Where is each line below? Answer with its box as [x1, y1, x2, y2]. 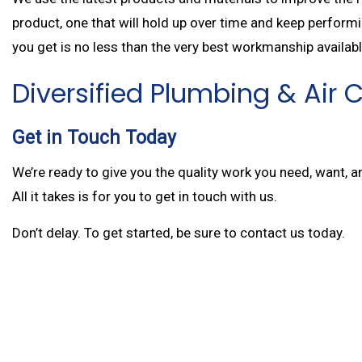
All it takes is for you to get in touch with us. [12, 187, 277, 204]
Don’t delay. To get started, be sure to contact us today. [12, 224, 345, 241]
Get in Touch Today [12, 126, 176, 149]
